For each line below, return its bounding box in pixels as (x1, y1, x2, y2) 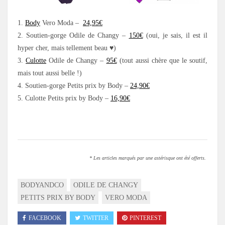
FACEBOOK (29, 214, 61, 222)
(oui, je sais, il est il (143, 32, 207, 40)
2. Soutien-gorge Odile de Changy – (18, 32, 129, 40)
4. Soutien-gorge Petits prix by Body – (18, 82, 130, 90)
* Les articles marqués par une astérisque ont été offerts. (89, 155, 207, 161)
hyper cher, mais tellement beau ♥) (18, 44, 116, 52)
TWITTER (83, 214, 108, 222)
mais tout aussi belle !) (18, 69, 82, 77)
